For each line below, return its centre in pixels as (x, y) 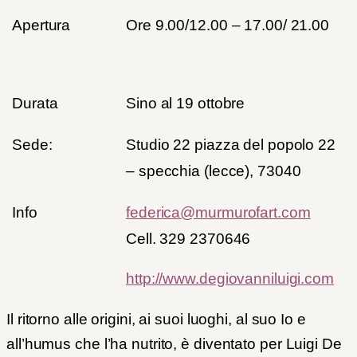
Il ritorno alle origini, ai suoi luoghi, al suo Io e (156, 320)
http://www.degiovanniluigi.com (230, 279)
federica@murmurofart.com (218, 213)
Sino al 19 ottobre (186, 104)
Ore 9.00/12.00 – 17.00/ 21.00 (228, 25)
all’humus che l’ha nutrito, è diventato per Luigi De (174, 344)
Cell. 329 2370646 (188, 239)
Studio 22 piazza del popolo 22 (231, 145)
